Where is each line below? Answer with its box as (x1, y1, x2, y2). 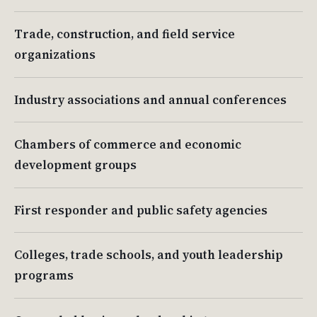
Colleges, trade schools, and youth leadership (14, 246, 283, 264)
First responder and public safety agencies (14, 201, 267, 219)
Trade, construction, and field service (14, 25, 235, 42)
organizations (14, 45, 96, 63)
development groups (14, 156, 137, 174)
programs (14, 267, 74, 284)
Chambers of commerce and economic (14, 136, 241, 154)
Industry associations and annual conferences (14, 91, 287, 108)
